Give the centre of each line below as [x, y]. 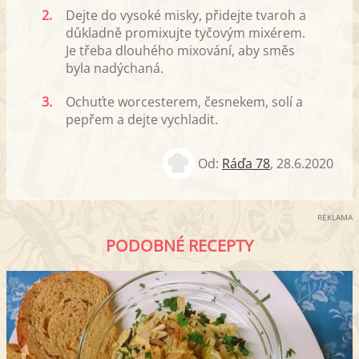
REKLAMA [335, 217]
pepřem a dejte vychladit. [142, 119]
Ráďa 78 [246, 164]
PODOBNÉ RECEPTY [179, 245]
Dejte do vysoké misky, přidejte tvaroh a [186, 15]
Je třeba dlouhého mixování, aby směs [180, 50]
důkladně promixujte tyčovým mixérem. [186, 32]
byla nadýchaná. [115, 68]
